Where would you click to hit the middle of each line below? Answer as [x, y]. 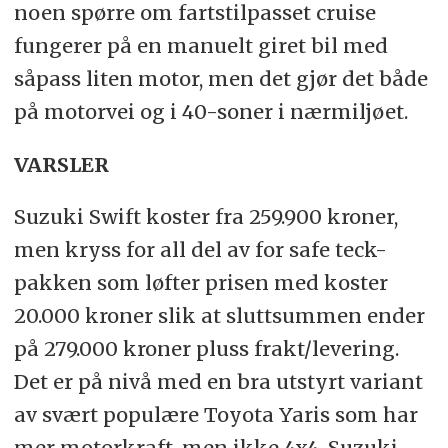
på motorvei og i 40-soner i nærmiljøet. [210, 111]
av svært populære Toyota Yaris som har [215, 415]
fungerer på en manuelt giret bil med [200, 45]
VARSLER [61, 164]
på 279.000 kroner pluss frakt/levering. [206, 349]
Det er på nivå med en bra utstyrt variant [218, 382]
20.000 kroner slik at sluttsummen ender [219, 316]
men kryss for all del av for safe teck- [200, 250]
